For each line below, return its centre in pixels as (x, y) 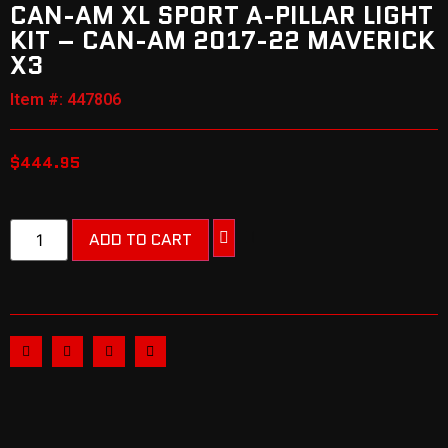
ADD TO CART (141, 239)
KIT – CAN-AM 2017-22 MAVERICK (222, 39)
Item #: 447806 (65, 99)
